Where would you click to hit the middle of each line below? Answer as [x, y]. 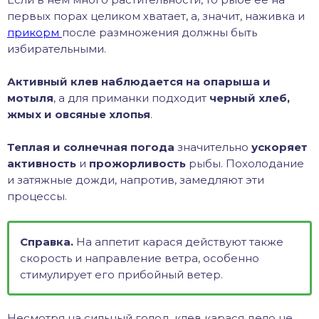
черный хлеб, [250, 98]
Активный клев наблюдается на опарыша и [139, 82]
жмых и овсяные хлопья [79, 115]
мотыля [30, 98]
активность [42, 164]
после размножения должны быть [159, 33]
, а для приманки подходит [131, 98]
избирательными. [57, 49]
